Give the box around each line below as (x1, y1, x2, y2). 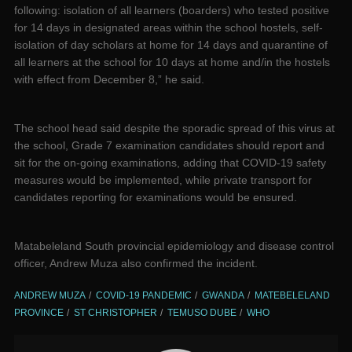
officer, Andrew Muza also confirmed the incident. (14, 256, 258, 269)
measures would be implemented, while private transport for (14, 173, 312, 186)
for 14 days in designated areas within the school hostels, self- (14, 20, 323, 34)
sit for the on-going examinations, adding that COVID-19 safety (14, 156, 326, 169)
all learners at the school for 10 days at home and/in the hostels (14, 55, 330, 68)
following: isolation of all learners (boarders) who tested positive (14, 3, 329, 16)
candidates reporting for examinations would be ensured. (14, 190, 297, 203)
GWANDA (202, 289, 244, 301)
